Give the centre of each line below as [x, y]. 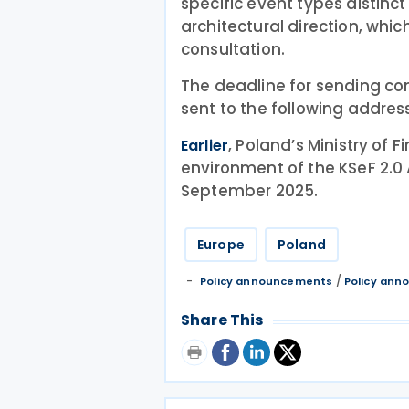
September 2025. [250, 191]
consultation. [233, 49]
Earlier [205, 146]
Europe [221, 245]
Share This [222, 320]
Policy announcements [267, 281]
